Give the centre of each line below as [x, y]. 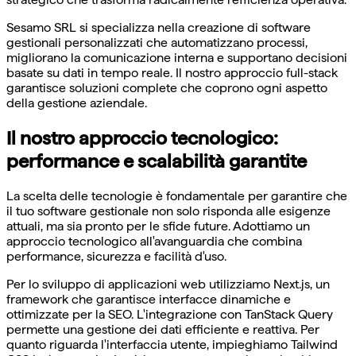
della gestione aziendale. [77, 103]
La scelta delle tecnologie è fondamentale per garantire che [177, 196]
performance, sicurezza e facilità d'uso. [116, 257]
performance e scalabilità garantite [157, 161]
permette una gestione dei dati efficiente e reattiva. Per [163, 330]
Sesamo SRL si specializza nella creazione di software [159, 28]
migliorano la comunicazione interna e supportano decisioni [177, 58]
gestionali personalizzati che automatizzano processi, [157, 43]
